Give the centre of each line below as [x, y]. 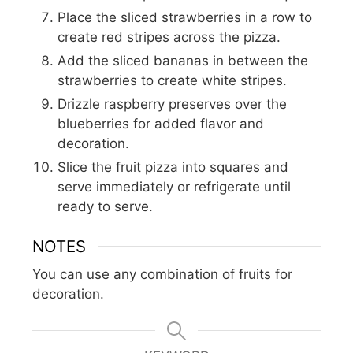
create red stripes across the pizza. [169, 37]
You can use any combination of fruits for [162, 274]
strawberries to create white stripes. [172, 81]
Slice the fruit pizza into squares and [173, 167]
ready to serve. [105, 207]
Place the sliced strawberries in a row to [185, 18]
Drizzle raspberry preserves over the [172, 104]
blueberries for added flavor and [161, 124]
